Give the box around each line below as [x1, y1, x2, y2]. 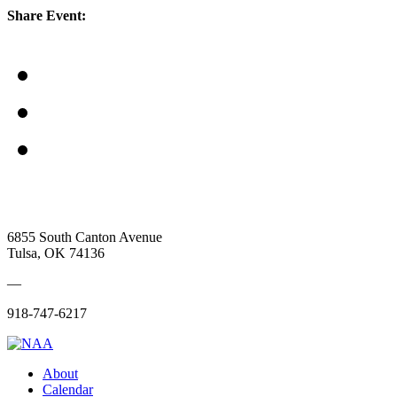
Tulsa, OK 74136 [7, 245, 105, 261]
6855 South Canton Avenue [7, 229, 162, 245]
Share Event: [7, 8, 86, 24]
